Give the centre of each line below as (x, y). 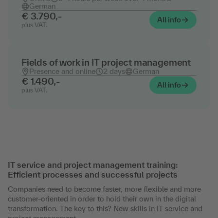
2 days (114, 71)
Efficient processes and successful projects (93, 174)
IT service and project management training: (93, 165)
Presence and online (62, 71)
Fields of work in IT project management (106, 62)
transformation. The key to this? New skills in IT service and (105, 209)
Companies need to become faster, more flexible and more (104, 189)
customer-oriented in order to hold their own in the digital (102, 199)
